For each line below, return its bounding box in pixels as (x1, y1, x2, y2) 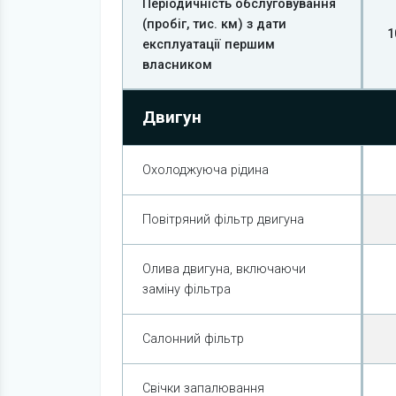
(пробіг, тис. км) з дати (142, 17, 287, 32)
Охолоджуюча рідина (142, 163, 270, 178)
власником (142, 57, 213, 72)
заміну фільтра (142, 282, 232, 297)
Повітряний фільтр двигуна (142, 212, 305, 227)
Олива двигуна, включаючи (142, 262, 307, 277)
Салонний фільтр (142, 331, 245, 346)
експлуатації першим (142, 37, 276, 52)
